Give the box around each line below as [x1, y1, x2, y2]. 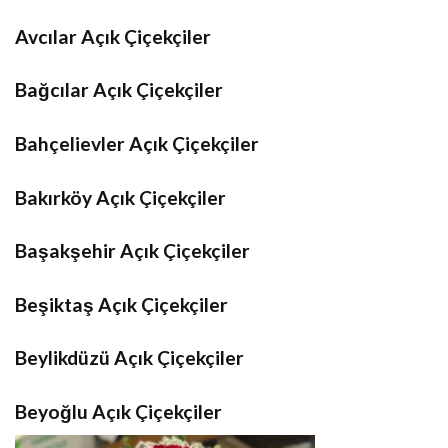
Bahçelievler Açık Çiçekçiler [15, 131, 259, 155]
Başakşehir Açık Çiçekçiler [15, 239, 250, 263]
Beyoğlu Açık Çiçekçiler [15, 399, 222, 423]
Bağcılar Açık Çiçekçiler [15, 78, 223, 102]
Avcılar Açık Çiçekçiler [15, 24, 211, 48]
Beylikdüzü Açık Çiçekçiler [15, 346, 244, 370]
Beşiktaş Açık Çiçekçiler [15, 292, 228, 316]
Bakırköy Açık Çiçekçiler [15, 185, 226, 209]
